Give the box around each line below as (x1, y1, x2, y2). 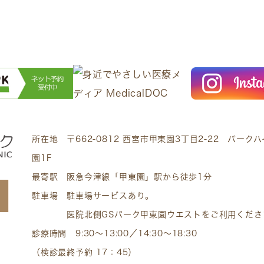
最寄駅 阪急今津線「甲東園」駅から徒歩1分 (32, 173, 212, 181)
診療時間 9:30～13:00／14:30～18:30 (32, 229, 197, 238)
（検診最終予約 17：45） (32, 248, 137, 257)
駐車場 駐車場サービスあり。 (32, 192, 154, 200)
